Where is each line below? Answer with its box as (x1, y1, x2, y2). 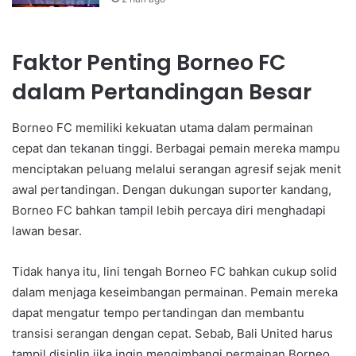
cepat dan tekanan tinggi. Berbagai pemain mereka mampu (12, 140, 340, 156)
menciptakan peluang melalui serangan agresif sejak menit (12, 161, 341, 176)
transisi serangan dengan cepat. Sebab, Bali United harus (12, 325, 333, 341)
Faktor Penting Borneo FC (12, 48, 286, 78)
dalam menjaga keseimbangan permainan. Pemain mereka (12, 284, 338, 300)
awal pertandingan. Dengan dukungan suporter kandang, (12, 181, 331, 197)
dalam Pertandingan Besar (12, 77, 311, 107)
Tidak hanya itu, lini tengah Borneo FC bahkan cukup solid (12, 263, 337, 279)
